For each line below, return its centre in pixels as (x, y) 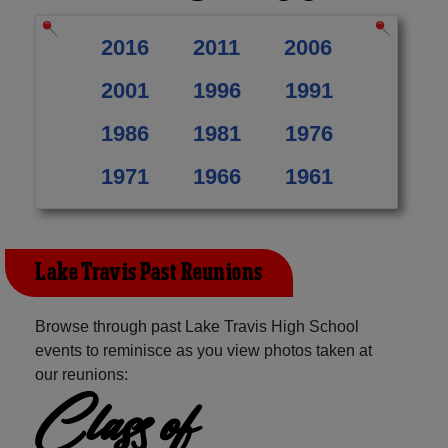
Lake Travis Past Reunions (149, 272)
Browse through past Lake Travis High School (197, 326)
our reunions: (81, 374)
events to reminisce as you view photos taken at (203, 350)
